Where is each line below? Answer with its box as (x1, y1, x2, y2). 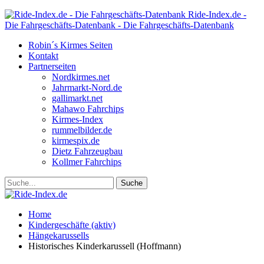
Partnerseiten (28, 61, 76, 71)
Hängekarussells (28, 230, 89, 240)
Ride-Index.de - (188, 9, 246, 19)
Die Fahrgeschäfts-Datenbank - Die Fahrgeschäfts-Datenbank (5, 20, 234, 30)
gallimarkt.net (52, 93, 103, 103)
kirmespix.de (52, 136, 100, 146)
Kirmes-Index (52, 114, 103, 124)
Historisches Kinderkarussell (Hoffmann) (28, 241, 181, 251)
